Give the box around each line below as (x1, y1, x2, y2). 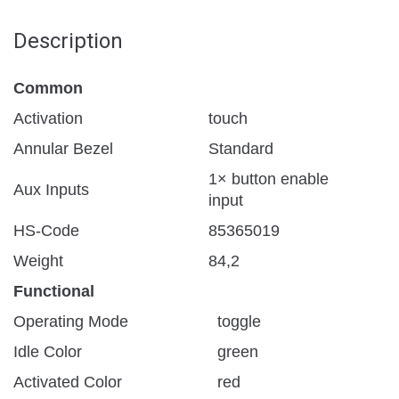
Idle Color (13, 342, 82, 361)
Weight (13, 251, 63, 270)
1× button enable (208, 169, 329, 188)
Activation (13, 109, 83, 127)
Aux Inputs (13, 180, 89, 199)
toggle (217, 312, 261, 330)
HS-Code (13, 221, 79, 240)
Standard (208, 139, 273, 158)
